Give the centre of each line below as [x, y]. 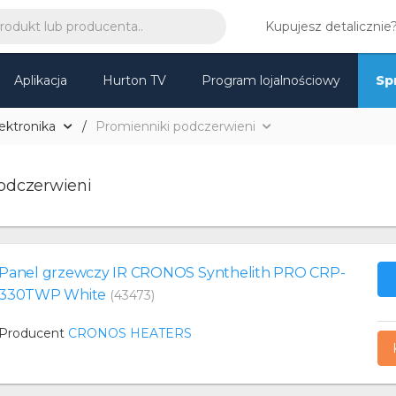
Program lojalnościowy [271, 80]
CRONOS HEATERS [130, 333]
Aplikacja [41, 80]
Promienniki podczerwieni [175, 126]
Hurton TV [134, 80]
